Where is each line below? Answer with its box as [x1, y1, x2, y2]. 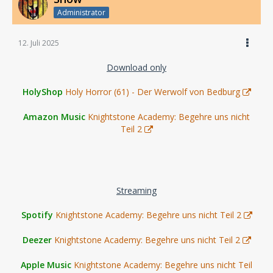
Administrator [57, 7, 105, 18]
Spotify [21, 209, 53, 221]
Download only [107, 62, 166, 74]
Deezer [22, 234, 52, 246]
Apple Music [21, 259, 71, 271]
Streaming [116, 185, 157, 197]
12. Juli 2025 [18, 38, 59, 49]
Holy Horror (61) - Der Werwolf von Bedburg [65, 86, 240, 98]
